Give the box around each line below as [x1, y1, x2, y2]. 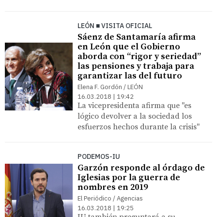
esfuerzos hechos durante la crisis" [77, 122, 200, 132]
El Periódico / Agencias [77, 194, 143, 202]
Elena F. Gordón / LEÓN [77, 82, 143, 91]
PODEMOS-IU [77, 152, 120, 161]
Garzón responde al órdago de [77, 162, 205, 173]
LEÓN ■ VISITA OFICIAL [77, 21, 152, 30]
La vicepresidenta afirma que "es [77, 100, 191, 110]
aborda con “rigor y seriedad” [77, 50, 201, 62]
